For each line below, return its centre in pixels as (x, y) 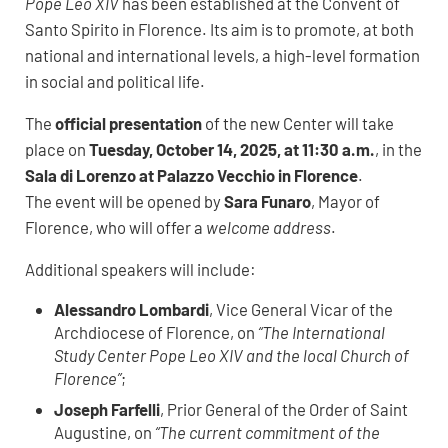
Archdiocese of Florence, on (156, 332)
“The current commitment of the (268, 432)
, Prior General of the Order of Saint (284, 409)
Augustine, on (105, 432)
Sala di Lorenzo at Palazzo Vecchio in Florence (191, 175)
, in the (398, 149)
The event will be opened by (124, 201)
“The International (322, 332)
